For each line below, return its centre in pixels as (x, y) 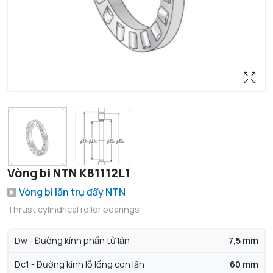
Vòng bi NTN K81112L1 (69, 173)
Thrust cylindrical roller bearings (73, 210)
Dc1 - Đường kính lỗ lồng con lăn (80, 264)
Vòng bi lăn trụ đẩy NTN (72, 192)
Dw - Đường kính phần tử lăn (72, 241)
